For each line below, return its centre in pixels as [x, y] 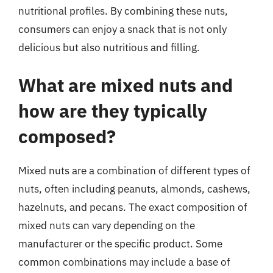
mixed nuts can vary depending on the [107, 225]
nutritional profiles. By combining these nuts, [123, 11]
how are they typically [113, 110]
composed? [67, 136]
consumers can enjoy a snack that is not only [122, 29]
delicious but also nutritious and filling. [109, 48]
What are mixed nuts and [126, 85]
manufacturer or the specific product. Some [120, 243]
